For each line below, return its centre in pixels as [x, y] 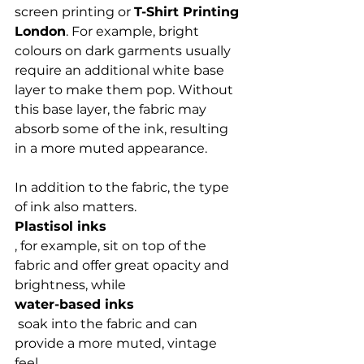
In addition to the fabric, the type [123, 187]
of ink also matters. [77, 207]
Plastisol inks [61, 226]
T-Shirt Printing [188, 12]
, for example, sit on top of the [112, 246]
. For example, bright [134, 31]
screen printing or [74, 12]
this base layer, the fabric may [112, 109]
